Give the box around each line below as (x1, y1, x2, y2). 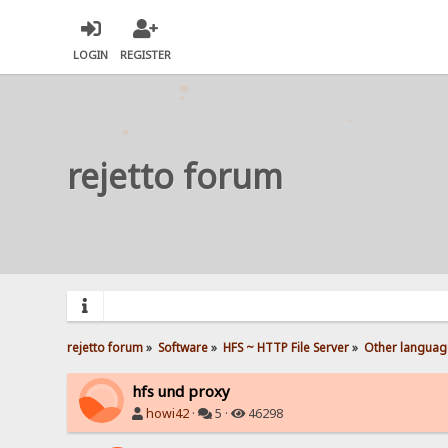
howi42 (146, 404, 190, 422)
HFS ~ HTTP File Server (223, 338, 350, 355)
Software (158, 338, 209, 355)
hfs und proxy (132, 380, 231, 401)
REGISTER (120, 47, 172, 63)
